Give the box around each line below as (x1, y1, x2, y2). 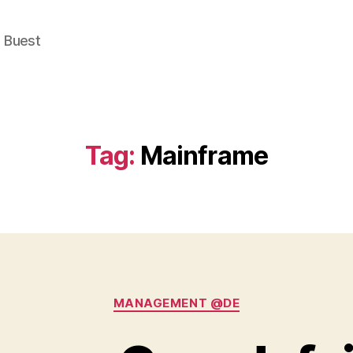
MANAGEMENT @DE (113, 295, 240, 310)
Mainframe (139, 140, 269, 171)
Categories (176, 288, 246, 304)
